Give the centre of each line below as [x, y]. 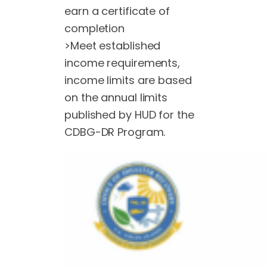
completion [95, 28]
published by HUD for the [129, 114]
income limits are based [128, 80]
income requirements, [122, 63]
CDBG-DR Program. [115, 132]
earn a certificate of [117, 11]
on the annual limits [116, 97]
